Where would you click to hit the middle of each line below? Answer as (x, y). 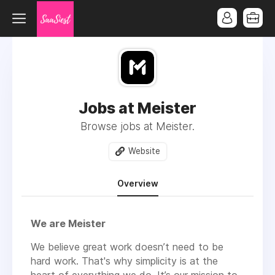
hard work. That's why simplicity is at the (124, 261)
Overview (137, 183)
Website (144, 151)
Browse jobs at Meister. (137, 126)
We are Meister (68, 223)
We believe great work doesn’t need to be (127, 246)
